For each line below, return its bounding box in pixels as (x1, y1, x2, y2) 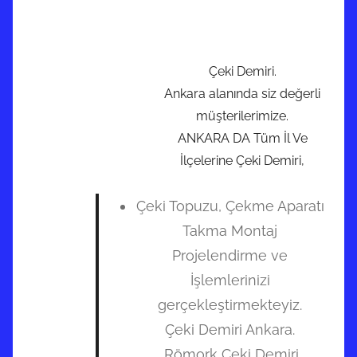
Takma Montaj (182, 222, 277, 240)
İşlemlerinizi (190, 272, 270, 289)
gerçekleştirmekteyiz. (158, 296, 302, 314)
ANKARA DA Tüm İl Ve (177, 131, 308, 147)
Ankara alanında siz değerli (164, 86, 320, 102)
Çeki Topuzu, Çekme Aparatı (135, 198, 324, 215)
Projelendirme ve (172, 247, 288, 265)
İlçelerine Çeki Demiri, (180, 153, 304, 169)
